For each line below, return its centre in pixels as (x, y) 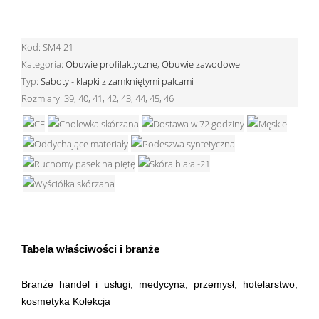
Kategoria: (43, 64)
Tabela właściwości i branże (90, 249)
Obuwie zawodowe (201, 64)
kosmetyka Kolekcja (66, 301)
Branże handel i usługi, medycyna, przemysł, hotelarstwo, (159, 284)
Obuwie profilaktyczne (111, 64)
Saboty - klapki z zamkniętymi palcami (117, 81)
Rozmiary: (43, 98)
